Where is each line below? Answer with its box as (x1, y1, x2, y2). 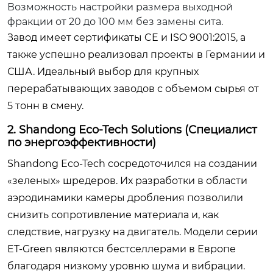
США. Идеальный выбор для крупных (7, 66, 199, 77)
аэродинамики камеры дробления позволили (7, 192, 243, 204)
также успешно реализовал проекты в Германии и (7, 49, 265, 60)
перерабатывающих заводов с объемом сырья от (7, 83, 259, 94)
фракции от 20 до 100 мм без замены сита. (7, 16, 223, 27)
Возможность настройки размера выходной (7, 1, 233, 13)
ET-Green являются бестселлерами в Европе (7, 243, 236, 255)
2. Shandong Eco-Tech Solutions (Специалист (7, 123, 257, 136)
